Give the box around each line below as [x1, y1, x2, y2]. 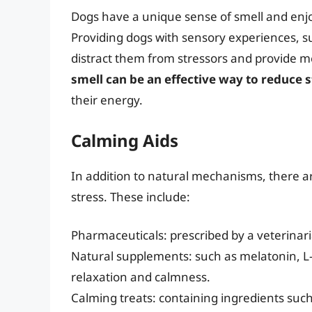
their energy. [71, 92, 143, 109]
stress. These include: [71, 188, 190, 205]
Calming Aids [71, 128, 178, 152]
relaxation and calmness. [71, 269, 210, 286]
